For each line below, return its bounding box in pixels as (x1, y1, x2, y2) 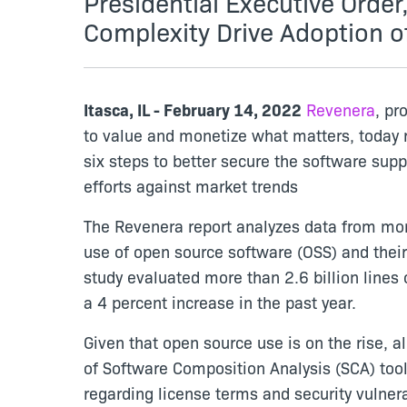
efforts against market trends (84, 174, 298, 197)
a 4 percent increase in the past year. (84, 291, 356, 313)
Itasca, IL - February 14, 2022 (84, 98, 302, 121)
